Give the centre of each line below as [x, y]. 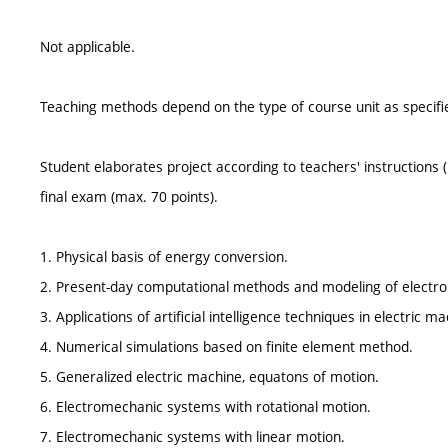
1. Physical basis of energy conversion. [164, 257]
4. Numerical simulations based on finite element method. [226, 347]
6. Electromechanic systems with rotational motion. [205, 407]
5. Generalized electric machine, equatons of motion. [209, 377]
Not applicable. [87, 47]
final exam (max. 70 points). [129, 197]
